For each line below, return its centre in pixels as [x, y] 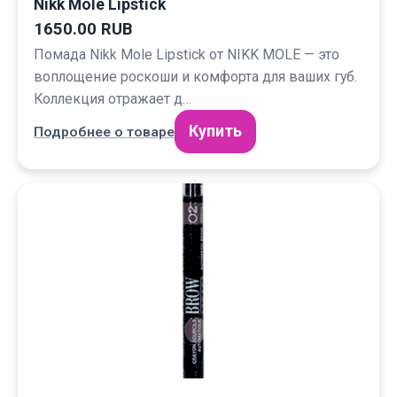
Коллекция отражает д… [113, 99]
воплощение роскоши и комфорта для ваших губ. [195, 77]
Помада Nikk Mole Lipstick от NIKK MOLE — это [187, 54]
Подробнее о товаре [104, 132]
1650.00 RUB [83, 29]
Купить [215, 131]
